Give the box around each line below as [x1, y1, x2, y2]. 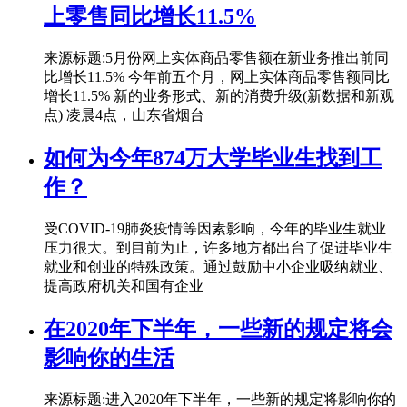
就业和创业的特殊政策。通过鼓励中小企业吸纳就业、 [44, 259, 392, 275]
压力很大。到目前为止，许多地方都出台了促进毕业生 [44, 240, 392, 256]
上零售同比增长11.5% [44, 5, 256, 29]
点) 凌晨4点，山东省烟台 [44, 107, 204, 124]
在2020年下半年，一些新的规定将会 [44, 317, 392, 341]
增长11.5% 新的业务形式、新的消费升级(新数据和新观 [44, 88, 394, 104]
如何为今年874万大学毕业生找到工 [44, 146, 382, 171]
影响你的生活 [44, 346, 174, 370]
